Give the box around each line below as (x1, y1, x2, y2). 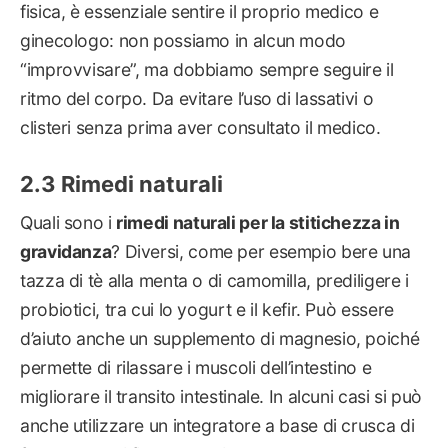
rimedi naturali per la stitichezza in (116, 211, 400, 233)
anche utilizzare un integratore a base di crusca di (20, 414, 415, 436)
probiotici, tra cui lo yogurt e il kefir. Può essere (20, 298, 394, 320)
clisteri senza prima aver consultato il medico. (20, 116, 381, 138)
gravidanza (20, 240, 112, 262)
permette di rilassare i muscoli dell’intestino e (20, 356, 372, 378)
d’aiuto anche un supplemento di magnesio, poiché (20, 327, 420, 349)
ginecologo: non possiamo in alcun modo (20, 29, 346, 51)
